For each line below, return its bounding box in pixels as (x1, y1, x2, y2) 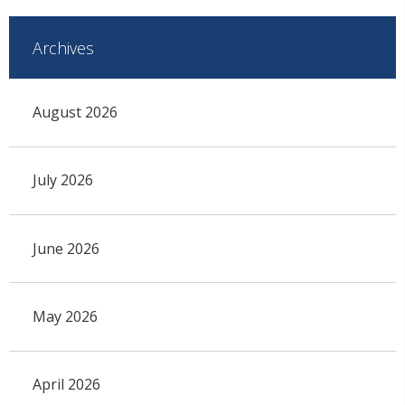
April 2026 (32, 374, 100, 395)
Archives (32, 36, 94, 59)
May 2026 (32, 306, 98, 327)
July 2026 (32, 170, 93, 191)
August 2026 (32, 102, 118, 122)
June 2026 (32, 238, 99, 259)
